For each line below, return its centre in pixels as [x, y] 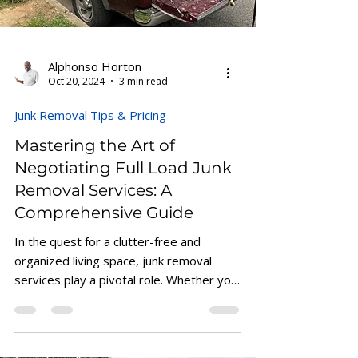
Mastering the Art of [95, 183]
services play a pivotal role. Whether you [126, 318]
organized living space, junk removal [113, 298]
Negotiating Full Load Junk [123, 206]
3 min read [143, 119]
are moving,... [50, 337]
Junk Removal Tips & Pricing [90, 153]
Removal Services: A [93, 228]
